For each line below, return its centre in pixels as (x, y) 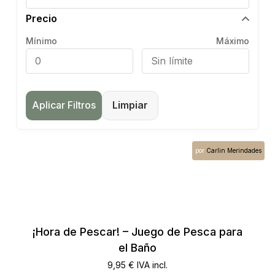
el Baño (137, 247)
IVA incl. (152, 265)
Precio (41, 18)
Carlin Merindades (234, 150)
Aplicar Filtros (64, 105)
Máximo (233, 41)
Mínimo (41, 41)
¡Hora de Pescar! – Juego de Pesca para (137, 231)
